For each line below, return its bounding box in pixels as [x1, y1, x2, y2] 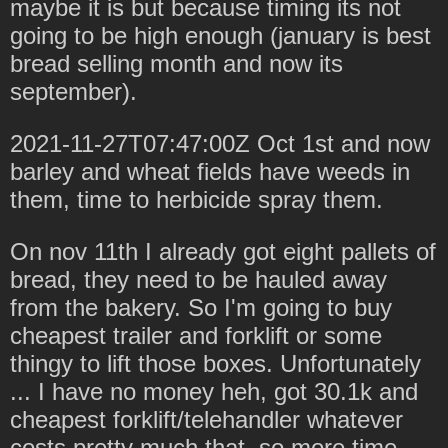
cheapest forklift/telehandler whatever [10, 405, 403, 433]
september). [10, 77, 137, 105]
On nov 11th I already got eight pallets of [10, 237, 436, 265]
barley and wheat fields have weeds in [10, 157, 410, 185]
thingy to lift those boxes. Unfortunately [10, 349, 421, 377]
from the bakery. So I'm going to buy [10, 293, 392, 321]
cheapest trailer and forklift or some [10, 321, 382, 349]
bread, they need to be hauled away [10, 265, 387, 293]
